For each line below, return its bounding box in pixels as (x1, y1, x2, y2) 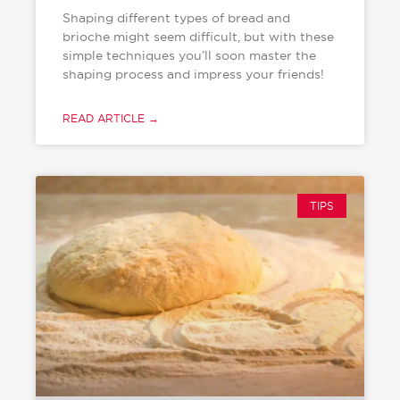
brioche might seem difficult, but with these (62, 29, 334, 45)
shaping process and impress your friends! (62, 67, 324, 82)
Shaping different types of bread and (62, 11, 290, 26)
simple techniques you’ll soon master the (62, 48, 316, 63)
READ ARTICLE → (62, 112, 159, 125)
